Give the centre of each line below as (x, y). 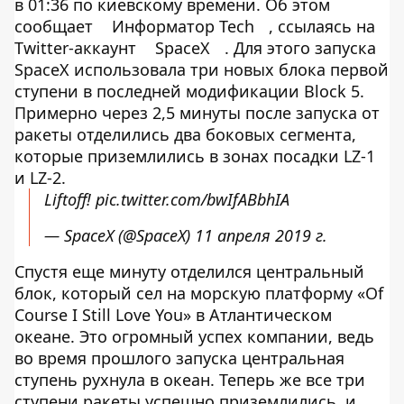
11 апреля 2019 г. (261, 235)
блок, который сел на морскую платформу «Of (199, 293)
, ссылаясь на (322, 26)
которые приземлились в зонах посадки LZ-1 (195, 156)
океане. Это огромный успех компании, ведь (194, 336)
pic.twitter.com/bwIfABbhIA (193, 199)
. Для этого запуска (300, 48)
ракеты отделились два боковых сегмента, (185, 134)
